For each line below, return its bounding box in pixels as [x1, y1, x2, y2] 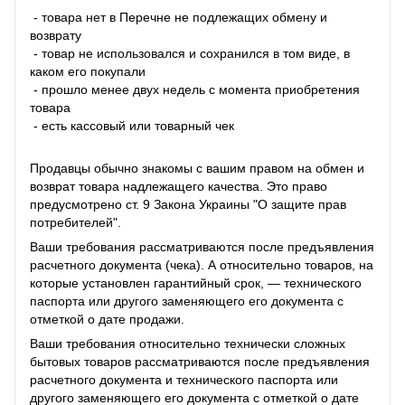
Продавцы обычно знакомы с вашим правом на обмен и [30, 161, 364, 176]
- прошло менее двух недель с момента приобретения [30, 82, 360, 98]
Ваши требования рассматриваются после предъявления [30, 240, 374, 255]
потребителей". [30, 215, 121, 231]
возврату [30, 28, 81, 43]
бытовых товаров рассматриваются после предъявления [30, 354, 370, 370]
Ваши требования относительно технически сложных [30, 336, 345, 352]
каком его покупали [30, 64, 146, 80]
